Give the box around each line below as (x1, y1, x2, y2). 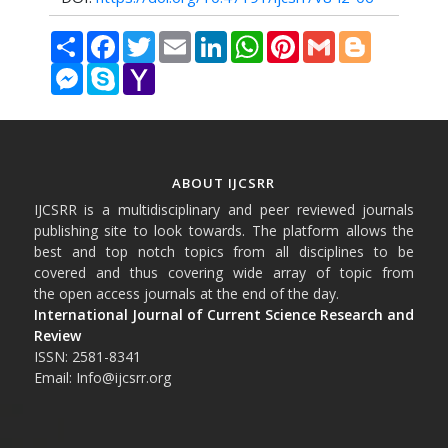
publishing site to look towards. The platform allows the (33, 221, 415, 241)
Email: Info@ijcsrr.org (33, 368, 171, 388)
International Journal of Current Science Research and (33, 305, 415, 325)
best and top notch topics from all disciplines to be (33, 242, 415, 262)
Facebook (118, 30, 175, 47)
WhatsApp (262, 30, 322, 47)
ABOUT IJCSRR (172, 174, 276, 193)
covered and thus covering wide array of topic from (33, 263, 415, 283)
